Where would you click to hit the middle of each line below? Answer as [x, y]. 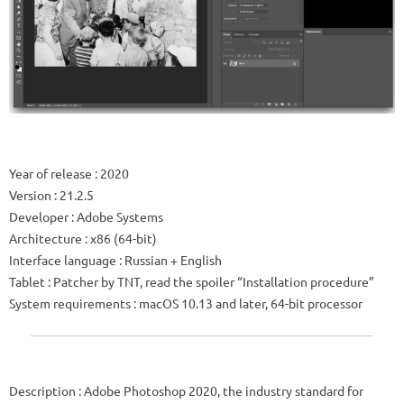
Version [30, 195]
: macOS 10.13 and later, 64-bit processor [247, 303]
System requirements [70, 303]
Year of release [50, 174]
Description [42, 391]
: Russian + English [169, 260]
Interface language [63, 260]
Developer [39, 217]
